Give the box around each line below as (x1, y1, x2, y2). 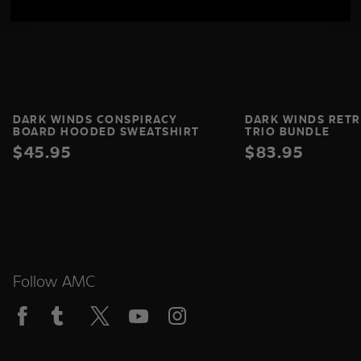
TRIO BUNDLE (245, 123, 330, 139)
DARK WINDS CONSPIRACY (13, 111, 178, 127)
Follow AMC (13, 269, 96, 292)
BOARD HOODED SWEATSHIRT (13, 123, 200, 139)
